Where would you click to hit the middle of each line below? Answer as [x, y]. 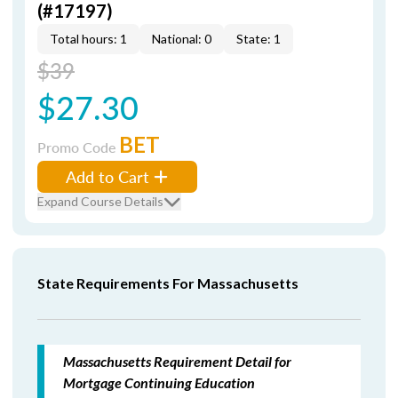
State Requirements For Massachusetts [168, 283]
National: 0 [182, 39]
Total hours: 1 [88, 39]
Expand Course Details [100, 201]
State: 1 [259, 39]
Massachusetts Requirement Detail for [177, 361]
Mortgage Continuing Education [159, 382]
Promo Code [78, 147]
